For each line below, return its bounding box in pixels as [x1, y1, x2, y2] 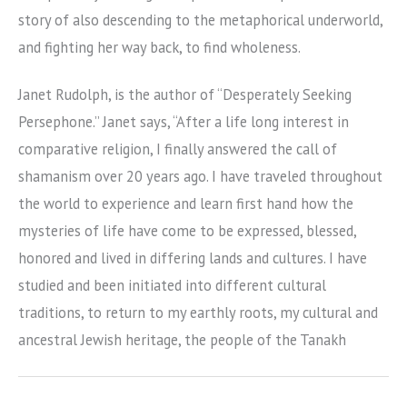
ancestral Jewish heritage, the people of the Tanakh [18, 330, 346, 351]
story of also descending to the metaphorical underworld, [18, 10, 382, 31]
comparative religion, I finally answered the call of [18, 139, 337, 160]
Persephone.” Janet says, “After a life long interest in [18, 112, 349, 133]
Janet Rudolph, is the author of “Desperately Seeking [18, 84, 352, 105]
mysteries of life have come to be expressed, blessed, [18, 221, 356, 242]
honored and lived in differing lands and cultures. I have [18, 248, 367, 269]
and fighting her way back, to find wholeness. [18, 37, 301, 58]
